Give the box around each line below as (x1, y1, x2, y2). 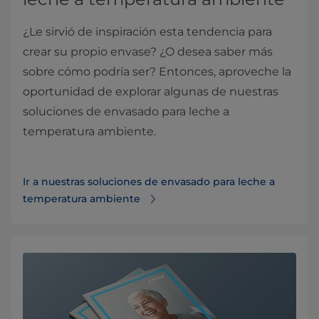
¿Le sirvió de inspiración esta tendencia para (23, 24, 272, 38)
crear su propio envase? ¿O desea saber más (23, 44, 273, 58)
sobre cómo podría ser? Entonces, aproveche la (23, 64, 291, 78)
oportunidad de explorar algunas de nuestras (23, 84, 278, 98)
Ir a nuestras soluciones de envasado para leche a (23, 174, 275, 188)
